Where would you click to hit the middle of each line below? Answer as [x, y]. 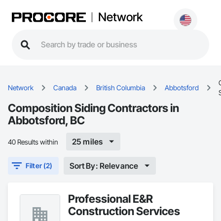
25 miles [88, 141]
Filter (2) [39, 166]
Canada [65, 88]
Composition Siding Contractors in [93, 108]
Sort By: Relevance [104, 166]
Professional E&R [110, 199]
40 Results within [33, 142]
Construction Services [124, 211]
